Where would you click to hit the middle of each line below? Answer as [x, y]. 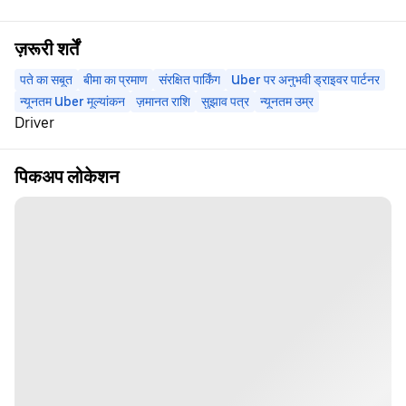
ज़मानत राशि [163, 101]
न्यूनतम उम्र [287, 101]
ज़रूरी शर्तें [47, 49]
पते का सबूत [46, 80]
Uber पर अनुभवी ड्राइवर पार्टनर [305, 80]
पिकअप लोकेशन [67, 177]
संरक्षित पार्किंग [189, 80]
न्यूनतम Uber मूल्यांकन [72, 101]
